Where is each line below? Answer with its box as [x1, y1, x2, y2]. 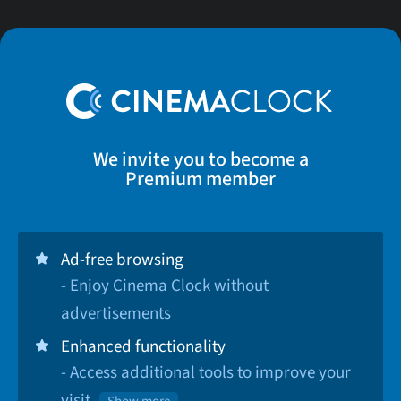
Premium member [125, 164, 276, 193]
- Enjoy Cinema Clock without [61, 274, 269, 298]
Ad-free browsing [61, 248, 183, 272]
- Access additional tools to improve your [61, 361, 351, 385]
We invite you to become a [92, 144, 309, 174]
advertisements [61, 302, 171, 326]
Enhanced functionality [61, 335, 226, 359]
